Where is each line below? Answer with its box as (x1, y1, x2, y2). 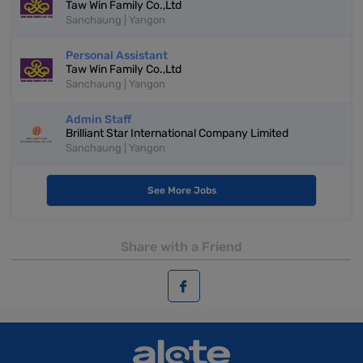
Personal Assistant (66, 49, 168, 63)
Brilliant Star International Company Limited (66, 126, 288, 141)
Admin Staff (66, 113, 131, 127)
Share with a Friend (121, 239, 242, 255)
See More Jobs (147, 185, 216, 197)
